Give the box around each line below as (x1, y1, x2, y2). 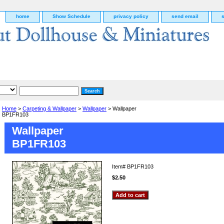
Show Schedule (52, 13, 90, 19)
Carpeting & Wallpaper (22, 105, 76, 111)
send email (171, 13, 198, 19)
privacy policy (113, 13, 148, 19)
